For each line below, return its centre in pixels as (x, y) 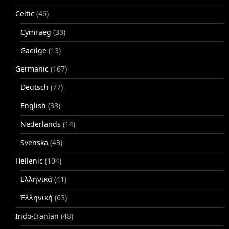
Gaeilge (33, 51)
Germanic (32, 69)
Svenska (34, 143)
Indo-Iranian (37, 216)
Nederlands (41, 124)
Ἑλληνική (37, 198)
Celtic (25, 14)
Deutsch (35, 87)
